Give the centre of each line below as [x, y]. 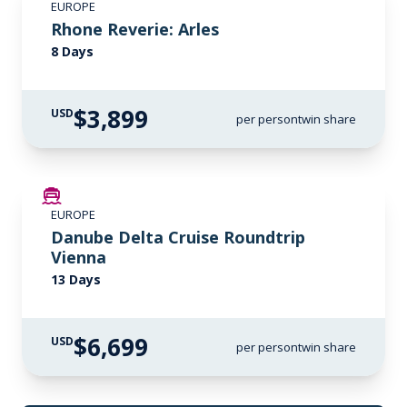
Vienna [79, 257]
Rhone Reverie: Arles [135, 29]
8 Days [72, 51]
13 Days [76, 279]
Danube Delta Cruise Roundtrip [178, 237]
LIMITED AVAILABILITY [314, 197]
